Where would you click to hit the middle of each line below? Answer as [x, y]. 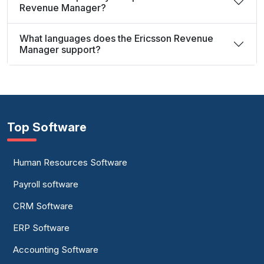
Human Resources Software [70, 162]
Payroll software [46, 184]
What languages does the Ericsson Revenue [116, 38]
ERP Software [41, 228]
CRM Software [43, 206]
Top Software [47, 127]
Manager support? [60, 49]
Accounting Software [56, 250]
